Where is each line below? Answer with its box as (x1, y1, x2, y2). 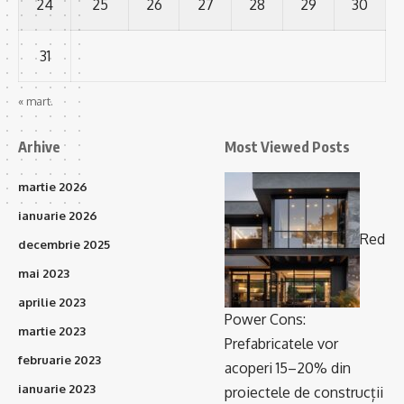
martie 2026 (18, 179, 87, 195)
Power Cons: (225, 310, 306, 329)
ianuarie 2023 (18, 381, 96, 397)
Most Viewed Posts (225, 138, 350, 157)
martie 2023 (18, 324, 86, 339)
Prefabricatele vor (225, 335, 338, 353)
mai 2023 (18, 266, 69, 281)
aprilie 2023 (18, 295, 86, 310)
